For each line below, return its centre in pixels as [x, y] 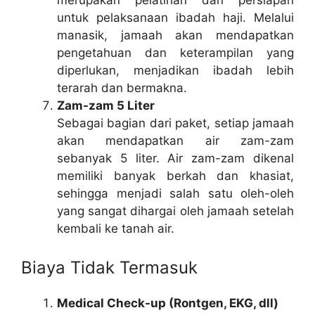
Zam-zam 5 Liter [106, 105]
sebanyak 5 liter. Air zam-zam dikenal [175, 158]
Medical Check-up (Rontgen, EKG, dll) [168, 303]
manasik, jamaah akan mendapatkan [175, 35]
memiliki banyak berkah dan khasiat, [175, 175]
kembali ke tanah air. [116, 228]
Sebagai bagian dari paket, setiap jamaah [175, 123]
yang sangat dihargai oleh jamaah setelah [175, 211]
